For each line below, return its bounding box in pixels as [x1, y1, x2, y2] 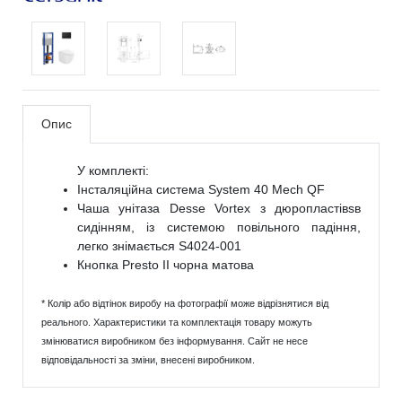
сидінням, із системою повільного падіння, [77, 220, 361, 234]
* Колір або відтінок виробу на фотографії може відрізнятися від [41, 298, 328, 309]
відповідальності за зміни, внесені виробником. [41, 354, 255, 365]
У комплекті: [77, 163, 149, 178]
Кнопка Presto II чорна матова [77, 258, 254, 272]
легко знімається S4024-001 [77, 239, 241, 253]
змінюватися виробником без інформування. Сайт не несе [41, 336, 308, 346]
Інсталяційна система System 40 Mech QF [77, 182, 325, 197]
